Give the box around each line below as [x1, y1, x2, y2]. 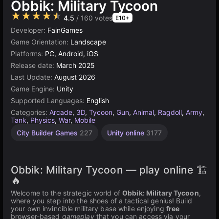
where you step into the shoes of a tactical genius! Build [11, 197, 192, 205]
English [87, 96, 109, 105]
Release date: [11, 61, 56, 69]
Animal [133, 108, 154, 116]
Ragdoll [158, 108, 182, 116]
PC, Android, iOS [45, 49, 98, 58]
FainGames [47, 26, 83, 34]
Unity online [107, 129, 146, 137]
